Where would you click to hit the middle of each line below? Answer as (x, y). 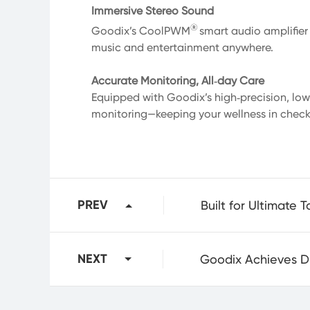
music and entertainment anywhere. (182, 48)
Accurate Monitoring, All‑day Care (178, 81)
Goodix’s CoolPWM (141, 31)
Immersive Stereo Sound (153, 11)
